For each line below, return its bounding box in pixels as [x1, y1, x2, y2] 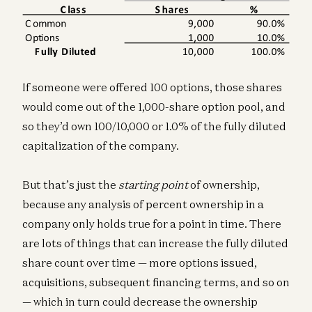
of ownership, [188, 177, 260, 192]
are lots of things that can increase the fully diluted [22, 235, 288, 250]
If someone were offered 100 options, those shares [22, 79, 282, 94]
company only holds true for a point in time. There [22, 216, 281, 231]
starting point [118, 177, 188, 192]
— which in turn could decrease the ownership [22, 294, 258, 309]
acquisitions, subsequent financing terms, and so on [22, 274, 290, 289]
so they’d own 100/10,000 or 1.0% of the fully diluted [22, 118, 286, 133]
